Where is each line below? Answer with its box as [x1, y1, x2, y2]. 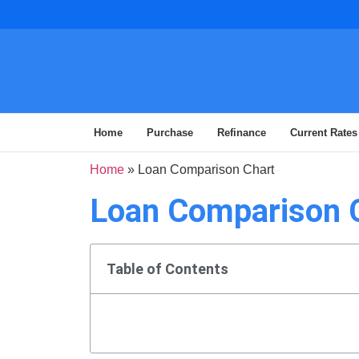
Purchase [147, 127, 193, 139]
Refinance [217, 127, 266, 139]
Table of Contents [107, 260, 228, 277]
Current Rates [290, 127, 357, 139]
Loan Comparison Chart [138, 163, 274, 176]
